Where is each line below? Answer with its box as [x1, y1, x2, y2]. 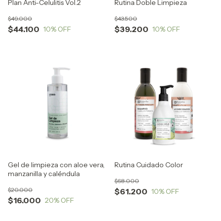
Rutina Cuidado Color [114, 160, 183, 169]
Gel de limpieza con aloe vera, [8, 160, 105, 169]
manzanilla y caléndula [8, 169, 80, 178]
